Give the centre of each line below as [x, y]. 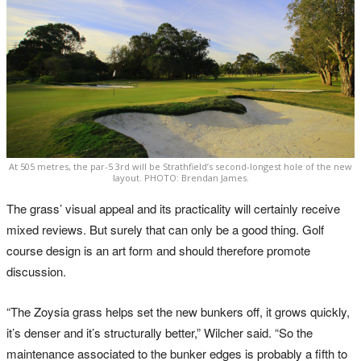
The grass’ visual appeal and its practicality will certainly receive [173, 209]
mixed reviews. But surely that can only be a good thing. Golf [165, 230]
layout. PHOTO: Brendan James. [180, 178]
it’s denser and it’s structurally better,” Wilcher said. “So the [160, 333]
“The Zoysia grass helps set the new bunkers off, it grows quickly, [178, 312]
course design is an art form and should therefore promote [158, 251]
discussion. [36, 272]
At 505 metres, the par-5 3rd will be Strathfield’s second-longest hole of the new [180, 167]
